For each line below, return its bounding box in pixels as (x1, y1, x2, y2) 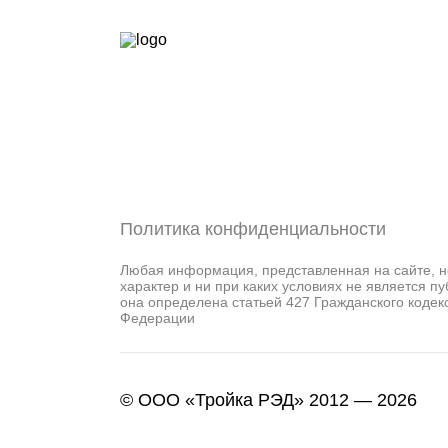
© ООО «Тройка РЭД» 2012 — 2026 (120, 390, 417, 410)
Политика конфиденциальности (120, 219, 386, 239)
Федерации (120, 310, 195, 326)
